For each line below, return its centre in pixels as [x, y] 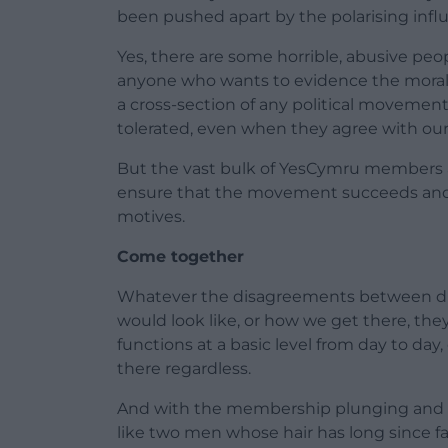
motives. [151, 217]
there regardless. [184, 369]
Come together [180, 257]
